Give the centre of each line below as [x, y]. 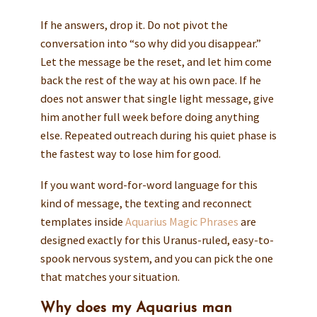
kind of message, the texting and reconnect [146, 203]
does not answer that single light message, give [157, 99]
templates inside [82, 221]
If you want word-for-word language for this [149, 184]
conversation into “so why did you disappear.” [150, 44]
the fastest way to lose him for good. [130, 154]
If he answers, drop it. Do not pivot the [134, 25]
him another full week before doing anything [150, 117]
